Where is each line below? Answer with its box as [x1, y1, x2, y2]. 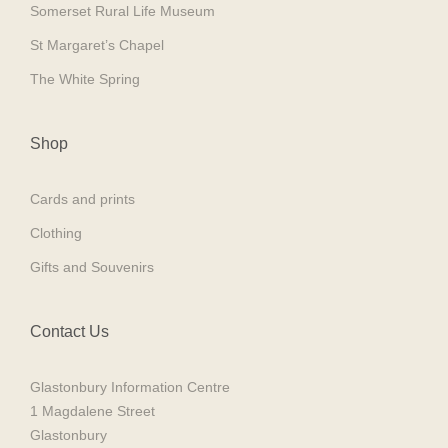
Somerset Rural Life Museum [30, 3, 215, 20]
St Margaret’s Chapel [30, 37, 164, 54]
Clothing [30, 225, 82, 242]
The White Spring [30, 71, 140, 88]
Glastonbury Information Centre [30, 379, 230, 396]
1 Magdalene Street [30, 403, 155, 420]
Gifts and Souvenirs [30, 259, 154, 276]
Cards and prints [30, 191, 135, 208]
